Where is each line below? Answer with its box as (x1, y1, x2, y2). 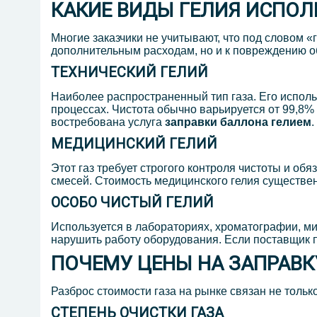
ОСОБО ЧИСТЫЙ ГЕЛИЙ (51, 194, 214, 212)
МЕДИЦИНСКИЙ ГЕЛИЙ (51, 135, 217, 153)
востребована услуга (51, 116, 165, 129)
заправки (165, 116, 217, 129)
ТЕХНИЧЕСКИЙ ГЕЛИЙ (51, 64, 208, 81)
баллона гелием (217, 116, 311, 129)
